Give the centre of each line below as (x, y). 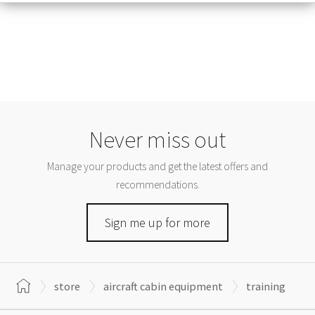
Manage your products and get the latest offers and (157, 166)
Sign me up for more (157, 223)
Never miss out (157, 139)
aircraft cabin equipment (163, 286)
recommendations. (157, 184)
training (266, 286)
